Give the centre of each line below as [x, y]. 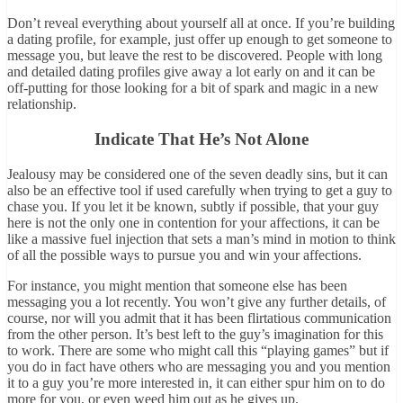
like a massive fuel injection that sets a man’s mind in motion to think [201, 238]
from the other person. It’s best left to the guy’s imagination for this [195, 334]
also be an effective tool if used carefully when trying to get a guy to [200, 190]
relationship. [42, 104]
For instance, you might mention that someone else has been [177, 285]
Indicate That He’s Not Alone [201, 139]
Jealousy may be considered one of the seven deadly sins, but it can [197, 174]
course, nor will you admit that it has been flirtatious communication [199, 318]
